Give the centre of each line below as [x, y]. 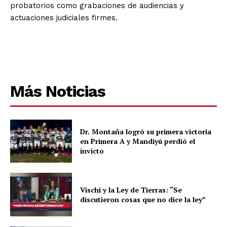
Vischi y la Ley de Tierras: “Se [131, 190]
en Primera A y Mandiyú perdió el [138, 141]
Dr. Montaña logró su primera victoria [146, 132]
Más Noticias [58, 91]
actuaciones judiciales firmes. [64, 17]
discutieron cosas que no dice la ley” [143, 200]
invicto [92, 151]
